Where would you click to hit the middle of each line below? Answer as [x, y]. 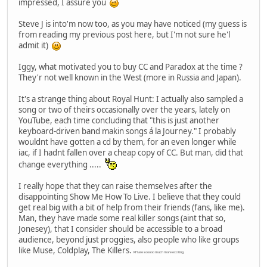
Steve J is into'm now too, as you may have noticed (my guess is [133, 24]
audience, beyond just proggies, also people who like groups [129, 240]
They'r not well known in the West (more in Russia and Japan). [130, 78]
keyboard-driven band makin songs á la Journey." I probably [127, 131]
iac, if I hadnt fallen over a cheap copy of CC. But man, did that [131, 153]
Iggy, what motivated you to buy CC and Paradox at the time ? [131, 67]
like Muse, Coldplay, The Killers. [76, 251]
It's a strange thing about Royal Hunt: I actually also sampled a [131, 99]
